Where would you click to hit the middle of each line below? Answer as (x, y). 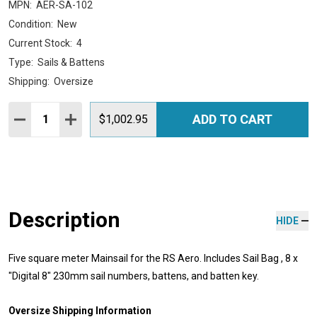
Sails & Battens (71, 62)
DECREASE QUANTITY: (74, 119)
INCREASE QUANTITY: (123, 119)
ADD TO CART (232, 119)
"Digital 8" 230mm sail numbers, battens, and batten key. (134, 276)
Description (64, 219)
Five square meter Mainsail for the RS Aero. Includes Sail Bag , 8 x (153, 258)
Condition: (31, 24)
